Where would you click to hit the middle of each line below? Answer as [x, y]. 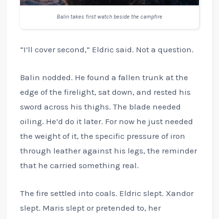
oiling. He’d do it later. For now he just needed [106, 121]
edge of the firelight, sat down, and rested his [105, 92]
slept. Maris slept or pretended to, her [90, 208]
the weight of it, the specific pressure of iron [102, 136]
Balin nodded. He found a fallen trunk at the [104, 77]
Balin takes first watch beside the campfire [109, 17]
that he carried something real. [79, 165]
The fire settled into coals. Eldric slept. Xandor [107, 193]
